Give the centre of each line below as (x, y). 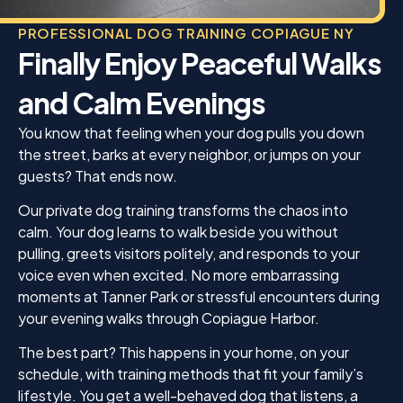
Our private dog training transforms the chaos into (183, 210)
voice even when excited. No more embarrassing (179, 274)
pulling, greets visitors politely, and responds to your (189, 253)
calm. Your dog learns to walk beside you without (178, 231)
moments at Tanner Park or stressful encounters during (199, 296)
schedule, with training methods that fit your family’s (191, 374)
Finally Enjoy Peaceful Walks (200, 63)
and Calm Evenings (142, 102)
